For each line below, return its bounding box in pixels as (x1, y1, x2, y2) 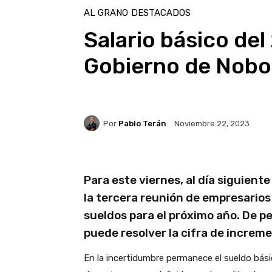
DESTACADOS (131, 7, 191, 19)
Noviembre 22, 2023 (174, 119, 250, 129)
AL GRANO (84, 7, 128, 19)
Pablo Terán (118, 118, 166, 128)
